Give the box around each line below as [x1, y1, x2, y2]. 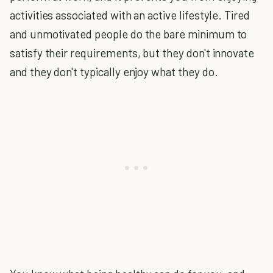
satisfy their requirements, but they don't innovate [10, 46, 255, 60]
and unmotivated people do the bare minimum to [10, 27, 247, 41]
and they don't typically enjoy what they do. [10, 65, 218, 79]
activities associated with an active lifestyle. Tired [10, 8, 250, 22]
